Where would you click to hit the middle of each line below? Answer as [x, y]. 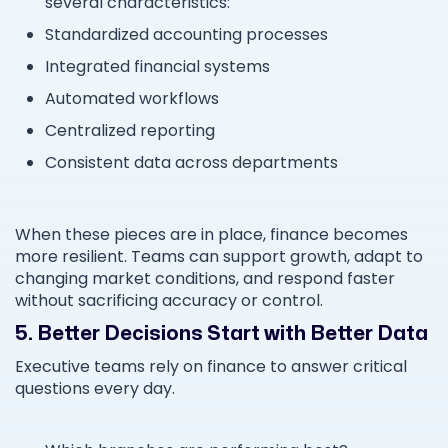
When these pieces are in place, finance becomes [211, 235]
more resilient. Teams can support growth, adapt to [219, 257]
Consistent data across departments [195, 163]
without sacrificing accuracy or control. [169, 301]
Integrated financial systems [161, 67]
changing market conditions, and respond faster [205, 279]
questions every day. [95, 389]
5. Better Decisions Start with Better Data [221, 334]
